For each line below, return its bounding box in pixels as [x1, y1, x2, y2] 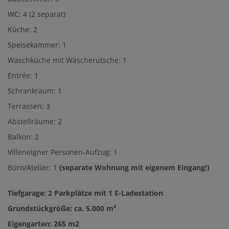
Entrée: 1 [8, 71, 38, 81]
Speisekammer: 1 [8, 40, 66, 50]
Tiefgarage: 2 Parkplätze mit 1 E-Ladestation [8, 188, 163, 198]
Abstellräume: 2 [8, 117, 62, 127]
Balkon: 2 [8, 132, 39, 142]
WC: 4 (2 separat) [8, 9, 65, 19]
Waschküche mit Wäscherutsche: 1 [8, 55, 127, 65]
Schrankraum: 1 [8, 86, 62, 96]
